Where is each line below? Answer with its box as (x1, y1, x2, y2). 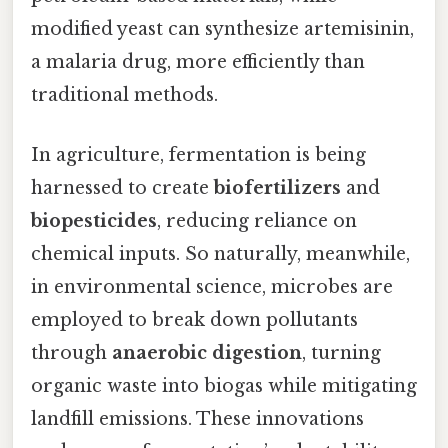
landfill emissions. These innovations (31, 407, 364, 430)
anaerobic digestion (112, 341, 302, 364)
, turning (302, 341, 381, 364)
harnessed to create (31, 176, 214, 199)
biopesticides (31, 209, 157, 232)
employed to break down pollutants (31, 308, 358, 331)
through (31, 341, 112, 364)
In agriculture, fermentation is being (31, 143, 366, 166)
